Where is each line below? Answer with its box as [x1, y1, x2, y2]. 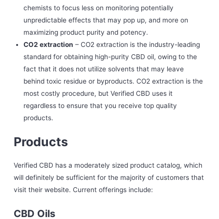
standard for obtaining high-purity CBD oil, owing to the [23, 52, 197, 61]
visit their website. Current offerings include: [14, 186, 153, 194]
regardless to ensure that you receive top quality [23, 101, 177, 109]
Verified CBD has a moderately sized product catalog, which [14, 161, 203, 170]
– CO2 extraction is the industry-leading [73, 40, 200, 48]
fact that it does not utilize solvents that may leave [23, 65, 184, 73]
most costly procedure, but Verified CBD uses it [23, 89, 173, 97]
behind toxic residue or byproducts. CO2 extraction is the [23, 77, 203, 85]
